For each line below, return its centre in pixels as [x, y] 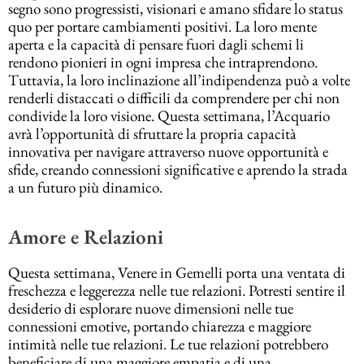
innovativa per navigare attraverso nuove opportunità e [168, 151]
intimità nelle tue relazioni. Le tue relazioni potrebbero [168, 344]
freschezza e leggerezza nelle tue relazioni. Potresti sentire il [177, 290]
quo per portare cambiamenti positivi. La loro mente [162, 26]
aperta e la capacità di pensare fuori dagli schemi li [156, 44]
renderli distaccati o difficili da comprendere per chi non [174, 97]
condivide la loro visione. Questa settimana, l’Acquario [169, 115]
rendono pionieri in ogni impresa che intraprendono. [163, 62]
